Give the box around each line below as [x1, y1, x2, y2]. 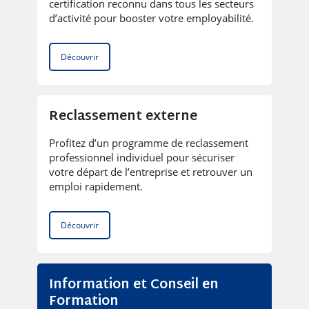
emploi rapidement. [48, 179, 143, 193]
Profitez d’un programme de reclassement [48, 135, 248, 150]
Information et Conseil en [48, 272, 219, 297]
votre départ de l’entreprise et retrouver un [48, 164, 252, 179]
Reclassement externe [48, 104, 197, 129]
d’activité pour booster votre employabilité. [48, 10, 254, 25]
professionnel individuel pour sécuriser [48, 150, 235, 164]
